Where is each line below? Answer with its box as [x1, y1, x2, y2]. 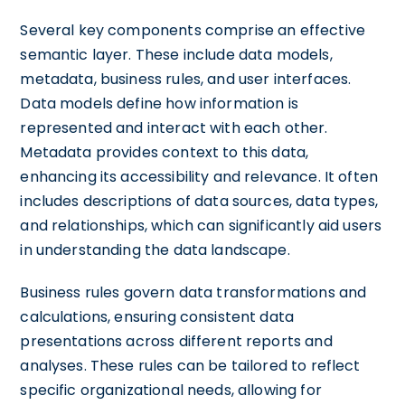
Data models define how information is [20, 92, 298, 114]
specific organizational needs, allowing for [20, 379, 322, 400]
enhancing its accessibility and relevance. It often [20, 165, 379, 187]
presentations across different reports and [20, 330, 333, 352]
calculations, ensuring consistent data [20, 306, 295, 327]
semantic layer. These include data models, [20, 43, 333, 65]
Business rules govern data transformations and [20, 281, 367, 303]
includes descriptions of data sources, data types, [20, 190, 378, 212]
